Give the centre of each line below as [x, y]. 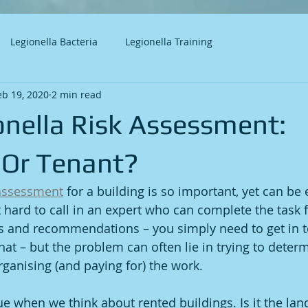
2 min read [77, 94]
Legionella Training [169, 41]
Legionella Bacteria [54, 41]
